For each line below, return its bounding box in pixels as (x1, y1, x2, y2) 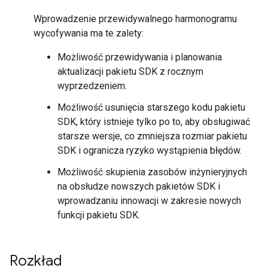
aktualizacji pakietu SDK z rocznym (57, 66, 203, 77)
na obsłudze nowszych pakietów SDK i (57, 181, 220, 192)
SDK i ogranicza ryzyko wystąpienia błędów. (57, 145, 242, 156)
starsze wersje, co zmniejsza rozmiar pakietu (57, 130, 247, 142)
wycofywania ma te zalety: (33, 28, 144, 39)
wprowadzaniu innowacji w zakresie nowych (57, 195, 241, 206)
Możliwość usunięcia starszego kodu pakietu (57, 102, 245, 113)
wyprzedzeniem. (57, 80, 127, 92)
